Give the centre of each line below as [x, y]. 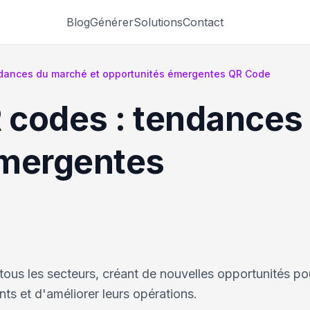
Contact [203, 22]
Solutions [158, 22]
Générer [111, 22]
